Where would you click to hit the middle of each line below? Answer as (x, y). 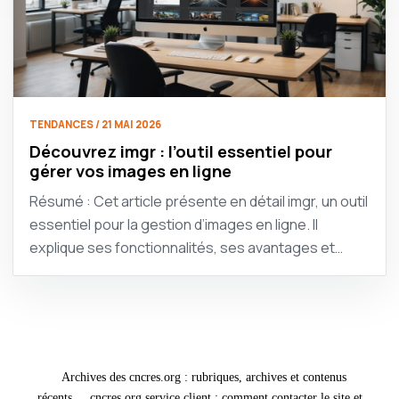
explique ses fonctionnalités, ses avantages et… (186, 247)
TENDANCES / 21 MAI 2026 (95, 124)
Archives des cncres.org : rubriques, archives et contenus (204, 377)
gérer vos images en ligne (130, 171)
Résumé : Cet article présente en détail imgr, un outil (199, 201)
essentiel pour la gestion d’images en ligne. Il (174, 224)
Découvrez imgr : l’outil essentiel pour (181, 151)
